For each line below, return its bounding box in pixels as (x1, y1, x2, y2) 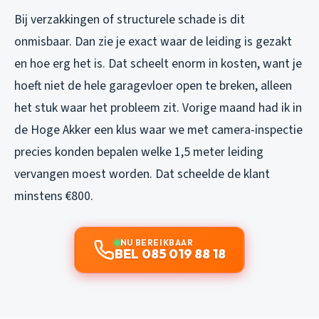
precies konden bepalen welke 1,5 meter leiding (14, 142, 263, 161)
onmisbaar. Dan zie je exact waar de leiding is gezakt (14, 32, 292, 51)
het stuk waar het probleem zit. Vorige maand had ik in (14, 98, 302, 117)
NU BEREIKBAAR (120, 236, 194, 248)
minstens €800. (14, 187, 93, 205)
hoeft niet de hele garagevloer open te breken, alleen (14, 76, 292, 95)
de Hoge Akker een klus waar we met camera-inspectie (14, 120, 303, 139)
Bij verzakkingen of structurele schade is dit (14, 10, 245, 28)
